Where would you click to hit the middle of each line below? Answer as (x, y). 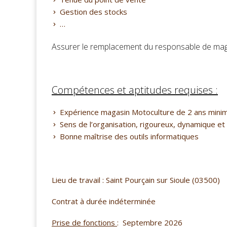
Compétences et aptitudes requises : (135, 90)
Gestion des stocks (93, 12)
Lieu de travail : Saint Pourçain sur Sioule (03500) (136, 180)
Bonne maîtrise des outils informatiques (129, 136)
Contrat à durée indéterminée (104, 201)
